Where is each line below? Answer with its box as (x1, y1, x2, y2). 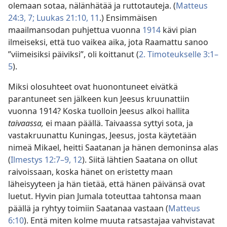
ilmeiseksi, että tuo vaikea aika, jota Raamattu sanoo (8, 36, 208, 48)
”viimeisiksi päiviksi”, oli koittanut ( (8, 49, 139, 60)
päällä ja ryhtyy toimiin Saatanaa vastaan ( (8, 203, 168, 214)
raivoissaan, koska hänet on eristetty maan (8, 166, 173, 178)
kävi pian (161, 24, 197, 36)
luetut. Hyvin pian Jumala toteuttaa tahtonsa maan (8, 191, 201, 202)
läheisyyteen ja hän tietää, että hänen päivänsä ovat (8, 178, 205, 190)
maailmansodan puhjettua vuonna (8, 24, 142, 36)
